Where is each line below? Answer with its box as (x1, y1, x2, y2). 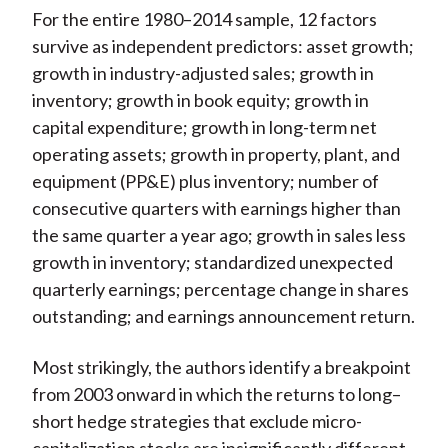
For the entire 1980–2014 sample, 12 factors (31, 8, 377, 31)
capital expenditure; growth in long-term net (31, 116, 377, 139)
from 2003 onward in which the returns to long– (31, 383, 401, 406)
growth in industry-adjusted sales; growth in (31, 62, 374, 85)
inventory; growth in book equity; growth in (31, 89, 369, 112)
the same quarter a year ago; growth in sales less (31, 224, 406, 247)
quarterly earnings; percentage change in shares (31, 278, 409, 301)
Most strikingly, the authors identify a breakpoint (31, 356, 411, 379)
